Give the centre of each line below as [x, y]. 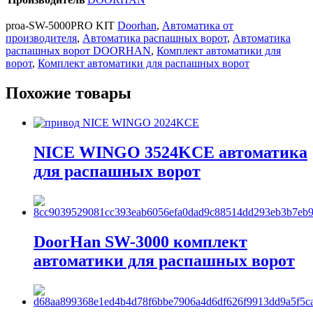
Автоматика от [198, 26]
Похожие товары [68, 93]
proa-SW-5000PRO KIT [61, 26]
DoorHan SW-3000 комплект [140, 241]
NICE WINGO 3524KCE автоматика [170, 153]
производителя [41, 38]
